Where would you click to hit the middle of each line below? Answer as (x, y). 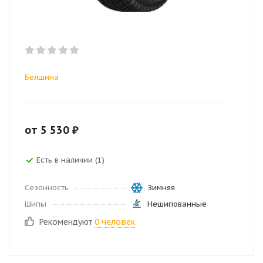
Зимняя (161, 188)
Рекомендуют (67, 222)
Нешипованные (177, 204)
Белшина (42, 77)
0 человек (115, 222)
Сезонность (47, 188)
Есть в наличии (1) (70, 160)
